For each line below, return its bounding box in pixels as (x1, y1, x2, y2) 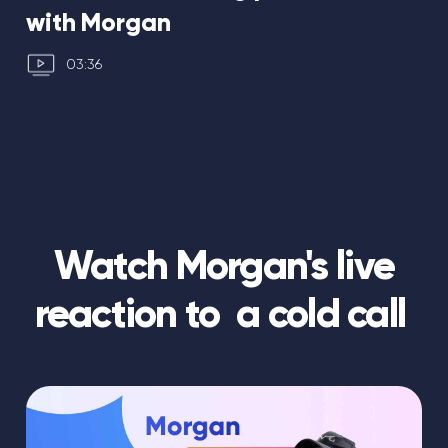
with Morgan (26, 6, 171, 38)
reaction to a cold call (34, 288, 414, 338)
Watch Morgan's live (53, 240, 395, 290)
